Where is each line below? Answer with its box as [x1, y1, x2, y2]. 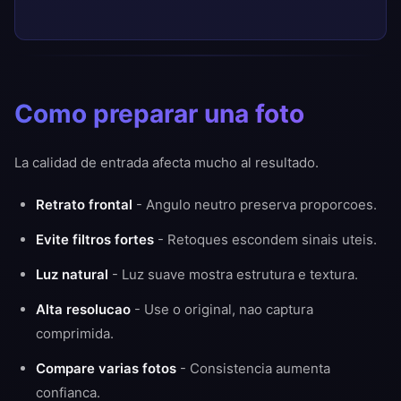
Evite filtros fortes [36, 231, 154, 249]
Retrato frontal [36, 196, 132, 214]
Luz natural [36, 266, 108, 284]
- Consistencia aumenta [176, 360, 330, 378]
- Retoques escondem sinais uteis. [154, 231, 377, 249]
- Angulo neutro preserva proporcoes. [132, 196, 377, 214]
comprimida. [36, 325, 114, 343]
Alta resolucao [36, 301, 131, 319]
